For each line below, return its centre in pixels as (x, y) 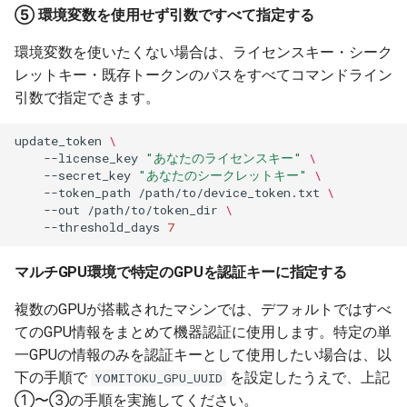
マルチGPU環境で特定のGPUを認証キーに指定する (181, 272)
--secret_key (87, 176)
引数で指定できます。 (87, 97)
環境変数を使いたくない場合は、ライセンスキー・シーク (203, 52)
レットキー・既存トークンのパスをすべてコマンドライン (203, 74)
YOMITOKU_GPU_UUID (159, 377)
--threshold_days (102, 228)
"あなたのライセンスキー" (223, 159)
